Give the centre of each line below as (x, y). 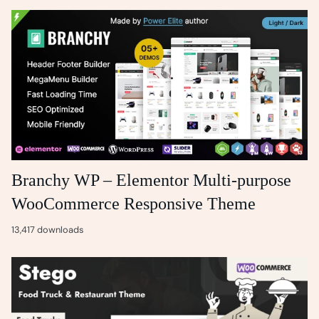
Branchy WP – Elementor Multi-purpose (151, 181)
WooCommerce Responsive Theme (134, 204)
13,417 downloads (47, 229)
